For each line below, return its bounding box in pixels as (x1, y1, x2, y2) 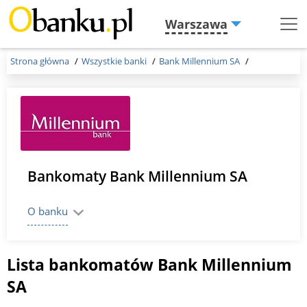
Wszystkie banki (82, 55, 149, 67)
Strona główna (10, 55, 69, 67)
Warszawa (165, 16, 228, 32)
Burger (9, 37, 42, 51)
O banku (27, 204, 68, 218)
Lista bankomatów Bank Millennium (7, 253, 292, 275)
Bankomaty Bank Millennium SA (27, 166, 247, 186)
